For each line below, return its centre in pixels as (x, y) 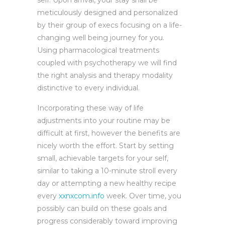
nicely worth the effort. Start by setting (105, 146)
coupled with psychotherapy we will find (107, 63)
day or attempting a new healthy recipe (107, 183)
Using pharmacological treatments (98, 50)
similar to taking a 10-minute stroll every (107, 171)
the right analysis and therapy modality (105, 75)
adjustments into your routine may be (104, 121)
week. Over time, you (143, 196)
